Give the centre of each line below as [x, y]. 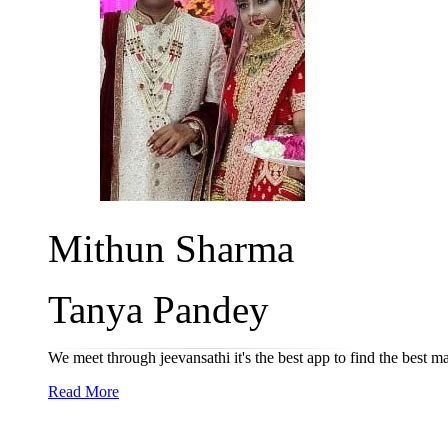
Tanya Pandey [158, 309]
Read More [83, 391]
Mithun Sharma [171, 248]
